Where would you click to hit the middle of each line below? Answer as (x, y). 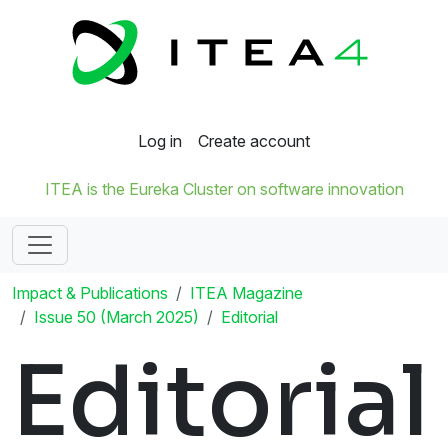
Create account (254, 141)
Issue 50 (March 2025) (116, 317)
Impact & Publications (90, 293)
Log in (160, 141)
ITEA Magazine (246, 293)
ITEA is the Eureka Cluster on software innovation (224, 189)
